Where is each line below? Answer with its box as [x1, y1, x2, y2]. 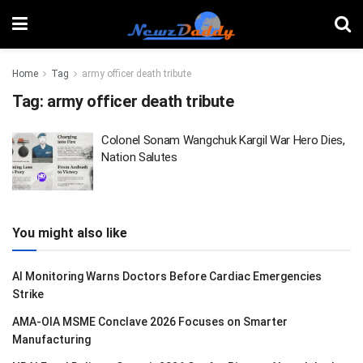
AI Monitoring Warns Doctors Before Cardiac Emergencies [12, 269, 322, 283]
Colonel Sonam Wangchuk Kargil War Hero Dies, [101, 133, 345, 147]
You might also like [12, 224, 127, 241]
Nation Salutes [101, 150, 177, 164]
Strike [12, 287, 44, 301]
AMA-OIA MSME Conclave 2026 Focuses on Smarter [12, 314, 288, 328]
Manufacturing [12, 332, 91, 346]
